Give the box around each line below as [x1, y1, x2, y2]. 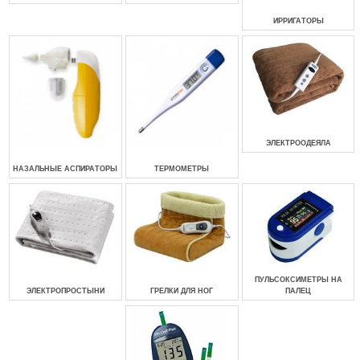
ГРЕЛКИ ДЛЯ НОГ [150, 287, 214, 296]
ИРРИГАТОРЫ [272, 16, 324, 25]
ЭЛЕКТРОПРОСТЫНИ [26, 287, 104, 296]
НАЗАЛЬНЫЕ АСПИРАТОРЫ [13, 165, 118, 173]
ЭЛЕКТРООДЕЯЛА [265, 138, 331, 147]
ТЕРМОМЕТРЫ [154, 165, 210, 173]
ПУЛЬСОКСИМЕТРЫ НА [254, 276, 342, 284]
